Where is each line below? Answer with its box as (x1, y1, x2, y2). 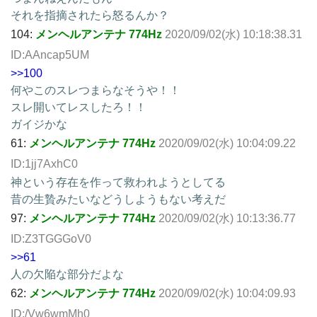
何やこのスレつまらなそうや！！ (11, 83, 180, 96)
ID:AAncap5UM (11, 48, 89, 61)
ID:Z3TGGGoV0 (11, 232, 91, 245)
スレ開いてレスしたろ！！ (11, 100, 146, 113)
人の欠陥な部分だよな (11, 267, 124, 280)
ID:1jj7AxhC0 (11, 157, 78, 170)
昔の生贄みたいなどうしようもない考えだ (11, 192, 226, 205)
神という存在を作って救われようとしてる (11, 175, 226, 188)
